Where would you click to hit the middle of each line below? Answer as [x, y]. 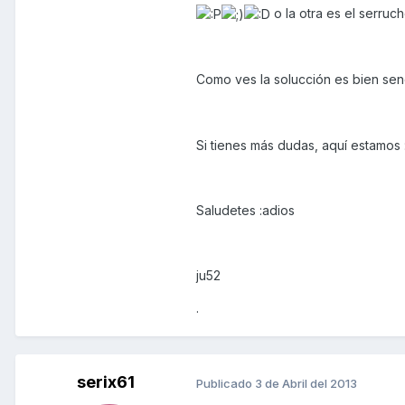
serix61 [106, 382]
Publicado [226, 383]
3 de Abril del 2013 [306, 383]
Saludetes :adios [245, 210]
